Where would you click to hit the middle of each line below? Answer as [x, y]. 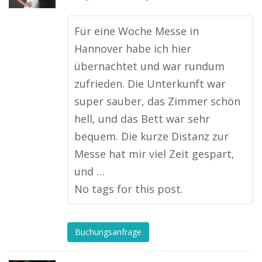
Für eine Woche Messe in [137, 31]
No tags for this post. [129, 189]
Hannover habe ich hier [133, 49]
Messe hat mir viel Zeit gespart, [154, 154]
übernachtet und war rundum [149, 66]
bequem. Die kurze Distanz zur [151, 136]
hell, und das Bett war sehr [142, 119]
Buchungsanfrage [108, 232]
